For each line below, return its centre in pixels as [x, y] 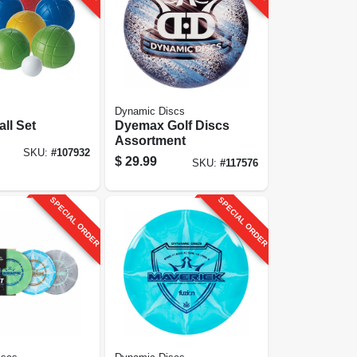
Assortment [151, 140]
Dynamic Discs [150, 111]
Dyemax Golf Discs [173, 125]
